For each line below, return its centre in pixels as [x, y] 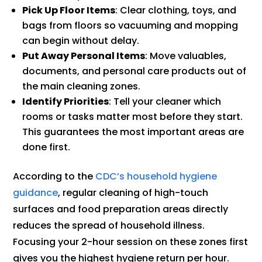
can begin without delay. [81, 40]
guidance [36, 192]
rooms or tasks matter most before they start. [133, 116]
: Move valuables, [186, 56]
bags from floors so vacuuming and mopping [130, 25]
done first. [46, 147]
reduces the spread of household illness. [109, 225]
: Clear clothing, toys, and [176, 10]
